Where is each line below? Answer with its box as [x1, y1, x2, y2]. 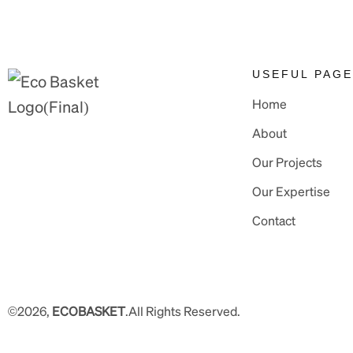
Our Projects [252, 154, 322, 170]
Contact [252, 212, 295, 229]
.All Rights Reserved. [125, 303, 240, 319]
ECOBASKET [52, 303, 125, 319]
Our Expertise [252, 183, 330, 199]
